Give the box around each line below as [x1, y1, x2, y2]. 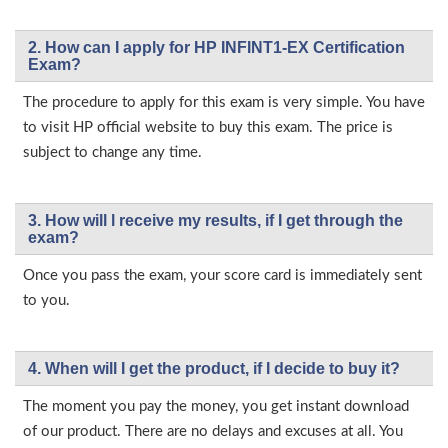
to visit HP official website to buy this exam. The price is [23, 120, 393, 135]
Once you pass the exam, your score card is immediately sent [23, 268, 422, 283]
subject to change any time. [23, 145, 202, 160]
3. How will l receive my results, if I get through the [28, 212, 403, 229]
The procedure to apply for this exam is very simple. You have [23, 95, 425, 110]
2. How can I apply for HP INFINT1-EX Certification [28, 39, 405, 56]
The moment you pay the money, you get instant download [23, 399, 409, 414]
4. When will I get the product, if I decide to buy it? [28, 360, 400, 377]
